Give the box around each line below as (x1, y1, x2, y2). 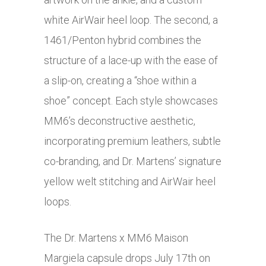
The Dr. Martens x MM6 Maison (44, 232, 188, 245)
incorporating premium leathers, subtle (44, 135, 221, 148)
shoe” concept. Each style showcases (44, 94, 218, 107)
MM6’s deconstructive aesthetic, (44, 115, 195, 128)
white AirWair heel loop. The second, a (44, 14, 218, 27)
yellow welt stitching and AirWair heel (44, 175, 216, 188)
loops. (44, 195, 71, 208)
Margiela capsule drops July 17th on (44, 252, 210, 265)
